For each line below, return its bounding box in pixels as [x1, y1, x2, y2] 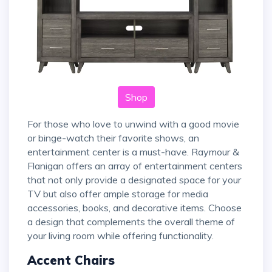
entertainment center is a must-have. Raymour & [27, 146, 239, 158]
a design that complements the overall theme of [27, 216, 235, 228]
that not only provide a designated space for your [27, 174, 241, 186]
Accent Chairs [27, 253, 115, 268]
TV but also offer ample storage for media [27, 188, 208, 200]
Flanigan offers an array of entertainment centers [27, 160, 242, 172]
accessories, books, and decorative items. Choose [27, 202, 242, 214]
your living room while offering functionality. [27, 229, 214, 242]
